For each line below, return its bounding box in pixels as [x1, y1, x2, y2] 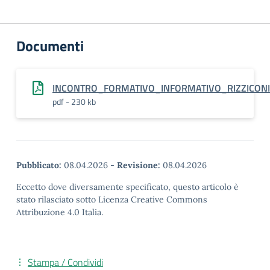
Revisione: [117, 160, 160, 171]
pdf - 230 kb [52, 95, 96, 108]
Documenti [16, 35, 84, 57]
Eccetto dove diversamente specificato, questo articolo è [16, 181, 239, 192]
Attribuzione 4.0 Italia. [16, 207, 103, 218]
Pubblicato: [16, 160, 61, 171]
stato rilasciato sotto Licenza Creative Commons [16, 194, 207, 205]
